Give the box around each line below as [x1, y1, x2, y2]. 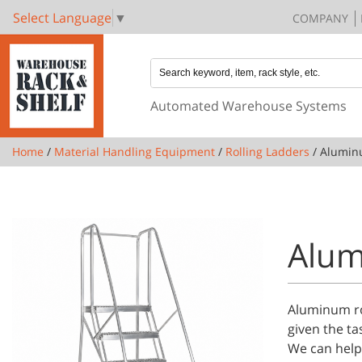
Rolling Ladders [225, 143, 309, 159]
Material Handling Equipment [54, 143, 215, 159]
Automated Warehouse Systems [149, 96, 347, 115]
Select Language [13, 8, 112, 27]
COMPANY [293, 10, 348, 26]
